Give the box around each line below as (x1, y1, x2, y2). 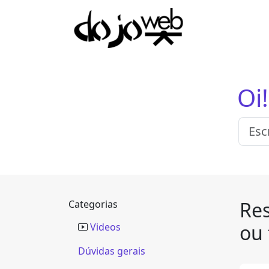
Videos (88, 220, 121, 234)
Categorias (68, 198, 118, 211)
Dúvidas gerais (78, 244, 145, 258)
